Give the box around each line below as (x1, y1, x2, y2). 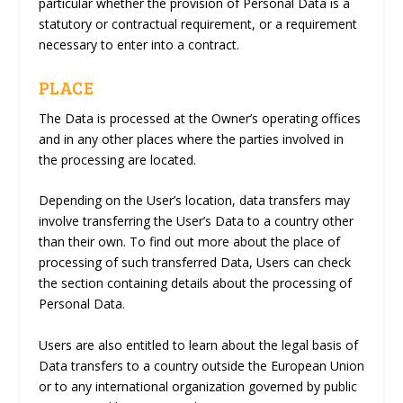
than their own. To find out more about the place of (38, 233, 340, 251)
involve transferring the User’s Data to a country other (38, 212, 354, 230)
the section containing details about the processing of (38, 274, 352, 292)
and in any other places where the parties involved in (38, 130, 344, 148)
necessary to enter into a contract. (38, 36, 239, 54)
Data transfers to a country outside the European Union (38, 356, 364, 374)
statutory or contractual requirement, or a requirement (38, 15, 357, 33)
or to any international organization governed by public (38, 377, 357, 395)
